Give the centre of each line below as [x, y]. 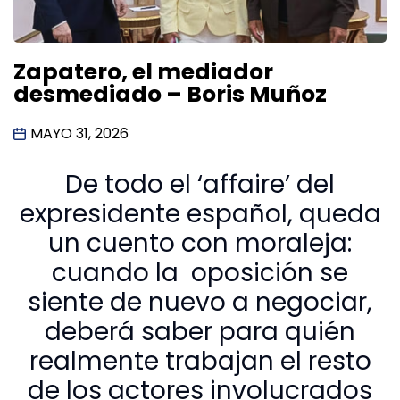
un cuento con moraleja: [200, 244]
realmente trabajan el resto [200, 362]
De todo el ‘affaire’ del [200, 185]
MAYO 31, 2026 [79, 134]
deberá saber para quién [200, 332]
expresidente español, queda [200, 214]
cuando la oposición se [200, 273]
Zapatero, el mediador [143, 72]
